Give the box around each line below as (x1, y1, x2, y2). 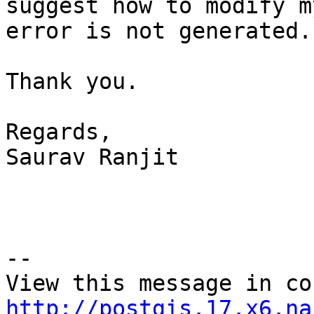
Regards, (6, 119, 112, 145)
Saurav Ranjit (6, 144, 192, 170)
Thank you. (6, 69, 139, 95)
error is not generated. (6, 18, 312, 44)
